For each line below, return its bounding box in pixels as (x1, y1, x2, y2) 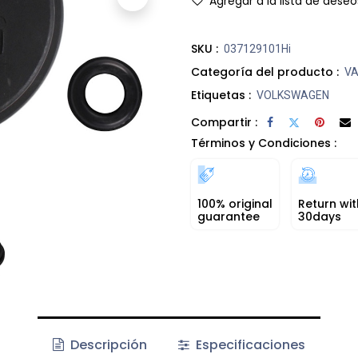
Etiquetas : (191, 87, 251, 103)
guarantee (197, 209, 260, 225)
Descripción (67, 336, 148, 354)
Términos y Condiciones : (191, 135, 336, 151)
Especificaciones (192, 336, 305, 354)
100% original (197, 196, 272, 212)
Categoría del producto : (191, 64, 339, 80)
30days (298, 209, 341, 225)
